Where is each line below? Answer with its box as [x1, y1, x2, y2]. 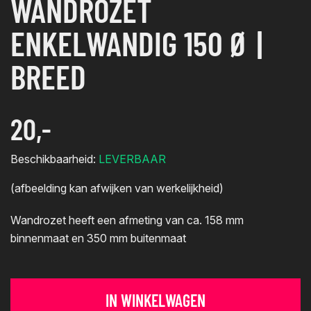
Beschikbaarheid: [10, 151, 99, 166]
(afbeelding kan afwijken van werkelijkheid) [10, 180, 224, 195]
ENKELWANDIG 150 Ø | [10, 22, 262, 63]
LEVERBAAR [99, 151, 166, 166]
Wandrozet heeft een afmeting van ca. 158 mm [10, 212, 244, 227]
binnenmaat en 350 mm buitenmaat [10, 230, 186, 245]
